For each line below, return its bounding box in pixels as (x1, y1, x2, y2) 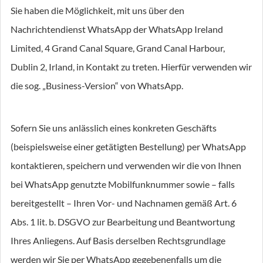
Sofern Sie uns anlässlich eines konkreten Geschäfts (11, 122, 217, 133)
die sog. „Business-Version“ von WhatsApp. (11, 80, 183, 91)
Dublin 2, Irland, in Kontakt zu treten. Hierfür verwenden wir (11, 61, 252, 72)
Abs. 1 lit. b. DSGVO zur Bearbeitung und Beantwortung (11, 216, 235, 227)
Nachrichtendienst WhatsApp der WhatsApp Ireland (11, 23, 223, 35)
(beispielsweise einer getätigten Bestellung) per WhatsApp (11, 141, 246, 152)
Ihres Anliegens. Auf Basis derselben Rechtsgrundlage (11, 235, 225, 246)
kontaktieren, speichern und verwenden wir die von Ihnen (11, 160, 241, 171)
